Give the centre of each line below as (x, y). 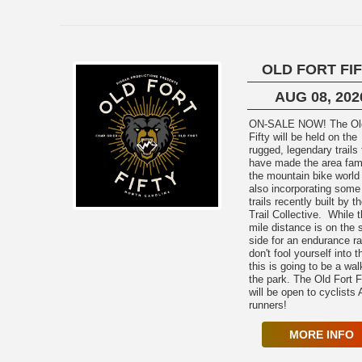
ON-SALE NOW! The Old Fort (289, 124)
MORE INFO (321, 335)
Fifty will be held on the (303, 137)
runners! (267, 305)
